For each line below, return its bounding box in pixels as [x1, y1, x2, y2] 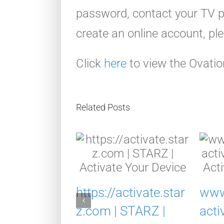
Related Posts [76, 102, 130, 113]
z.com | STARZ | [76, 203, 165, 218]
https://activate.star [76, 184, 185, 200]
